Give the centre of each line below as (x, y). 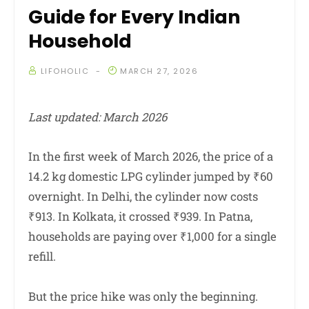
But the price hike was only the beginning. (143, 296)
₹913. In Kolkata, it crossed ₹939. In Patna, (140, 217)
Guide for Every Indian (134, 17)
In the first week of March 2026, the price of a (151, 157)
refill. (42, 257)
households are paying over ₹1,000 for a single (152, 237)
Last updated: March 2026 (98, 117)
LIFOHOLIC (64, 71)
